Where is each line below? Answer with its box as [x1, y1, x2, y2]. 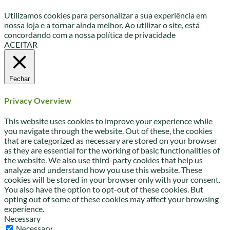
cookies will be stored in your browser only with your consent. [4, 174, 220, 184]
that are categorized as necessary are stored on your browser [4, 135, 217, 145]
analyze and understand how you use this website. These [4, 164, 202, 175]
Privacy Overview [4, 95, 71, 105]
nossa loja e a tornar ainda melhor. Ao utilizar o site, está [4, 20, 200, 30]
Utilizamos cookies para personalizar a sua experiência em [4, 10, 207, 21]
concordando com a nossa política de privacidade [4, 30, 176, 40]
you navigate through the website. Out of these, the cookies [4, 125, 213, 136]
